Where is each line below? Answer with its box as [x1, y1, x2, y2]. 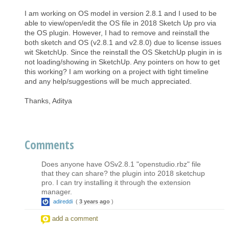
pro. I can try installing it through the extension [41, 178, 191, 187]
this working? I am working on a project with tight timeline [25, 67, 209, 76]
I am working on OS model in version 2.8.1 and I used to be [25, 9, 217, 17]
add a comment [52, 214, 98, 222]
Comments [25, 136, 74, 153]
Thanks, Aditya [25, 96, 72, 105]
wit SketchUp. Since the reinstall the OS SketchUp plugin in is [25, 48, 222, 56]
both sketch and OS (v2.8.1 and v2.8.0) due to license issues [25, 38, 221, 47]
